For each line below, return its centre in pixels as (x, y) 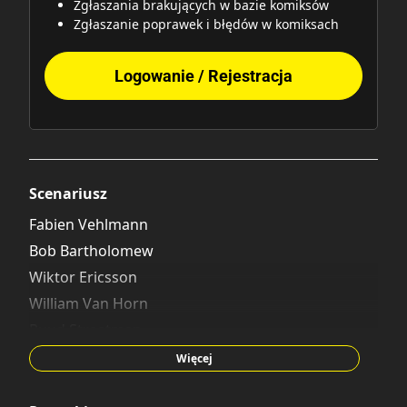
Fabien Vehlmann (89, 224)
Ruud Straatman (85, 329)
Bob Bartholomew (91, 250)
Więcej (194, 358)
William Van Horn (89, 303)
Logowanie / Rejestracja (203, 75)
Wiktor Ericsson (83, 277)
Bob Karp (61, 356)
